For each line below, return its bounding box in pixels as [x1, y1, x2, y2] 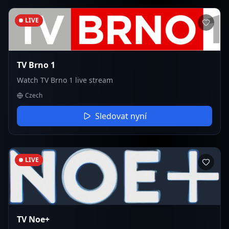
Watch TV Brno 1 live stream [17, 75, 113, 85]
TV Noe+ [17, 214, 50, 225]
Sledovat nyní [95, 110, 147, 122]
